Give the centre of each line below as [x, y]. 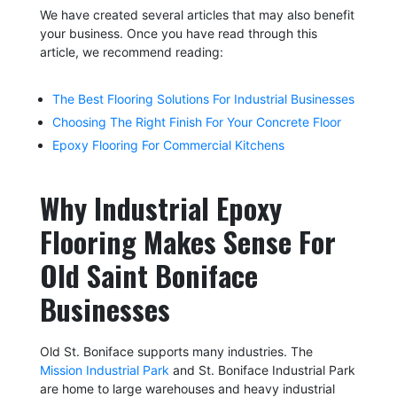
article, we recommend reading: [131, 51]
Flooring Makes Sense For [187, 241]
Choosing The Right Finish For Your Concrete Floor [196, 121]
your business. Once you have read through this [178, 33]
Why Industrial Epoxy [160, 207]
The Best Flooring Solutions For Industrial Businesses [203, 98]
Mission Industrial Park [104, 370]
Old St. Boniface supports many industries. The [176, 351]
